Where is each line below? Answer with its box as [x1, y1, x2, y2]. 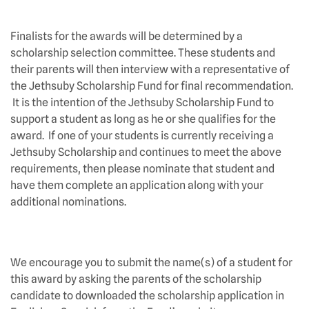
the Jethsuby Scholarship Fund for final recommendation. [10, 79, 293, 92]
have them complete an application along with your [10, 179, 263, 192]
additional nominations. [10, 195, 126, 208]
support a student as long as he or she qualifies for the [10, 112, 276, 126]
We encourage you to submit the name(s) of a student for [10, 256, 292, 269]
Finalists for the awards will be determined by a [10, 30, 243, 43]
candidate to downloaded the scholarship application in [10, 289, 284, 302]
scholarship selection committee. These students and [10, 46, 275, 59]
